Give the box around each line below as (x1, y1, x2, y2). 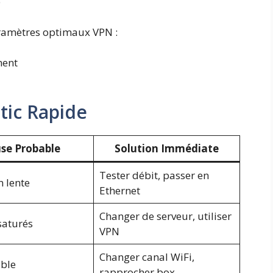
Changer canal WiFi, (99, 249, 194, 264)
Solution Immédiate (115, 141, 219, 155)
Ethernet (99, 183, 140, 197)
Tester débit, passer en (99, 168, 209, 182)
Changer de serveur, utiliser (99, 208, 232, 223)
